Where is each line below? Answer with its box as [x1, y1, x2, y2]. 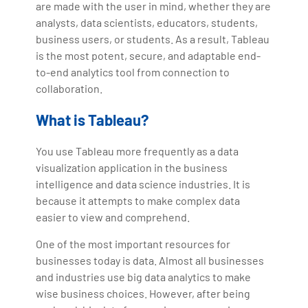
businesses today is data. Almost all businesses [36, 253, 265, 267]
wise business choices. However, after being [36, 286, 251, 300]
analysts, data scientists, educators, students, [36, 15, 258, 29]
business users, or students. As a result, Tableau [36, 32, 270, 45]
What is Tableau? [36, 110, 149, 129]
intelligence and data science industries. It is [36, 177, 251, 190]
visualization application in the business [36, 160, 228, 174]
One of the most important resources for [36, 236, 231, 250]
